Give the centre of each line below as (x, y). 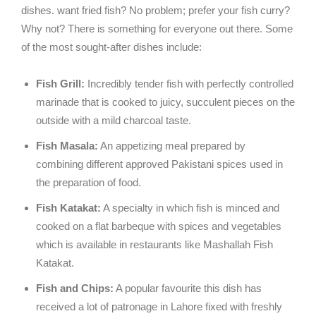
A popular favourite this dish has (188, 288)
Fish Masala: (67, 146)
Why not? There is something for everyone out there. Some (157, 29)
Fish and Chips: (75, 288)
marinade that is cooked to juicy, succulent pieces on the (165, 102)
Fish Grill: (60, 84)
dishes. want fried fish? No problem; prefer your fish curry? (156, 11)
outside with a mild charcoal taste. (114, 121)
